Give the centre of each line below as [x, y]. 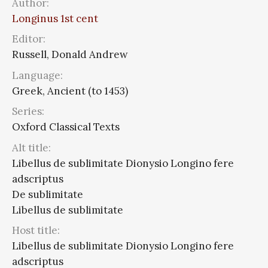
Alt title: [31, 147]
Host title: [36, 230]
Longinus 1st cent [55, 18]
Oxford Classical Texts [66, 127]
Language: [37, 75]
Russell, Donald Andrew [70, 54]
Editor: [29, 39]
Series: [28, 111]
